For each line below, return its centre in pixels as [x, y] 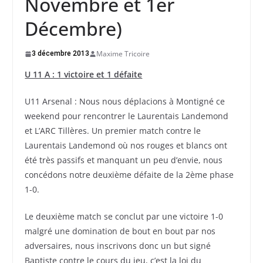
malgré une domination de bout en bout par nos [120, 231]
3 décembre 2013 [61, 54]
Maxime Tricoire [123, 54]
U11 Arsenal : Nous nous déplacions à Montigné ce [125, 102]
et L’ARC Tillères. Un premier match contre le [113, 131]
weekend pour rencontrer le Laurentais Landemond [127, 116]
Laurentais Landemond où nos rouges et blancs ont [126, 146]
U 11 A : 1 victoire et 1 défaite [84, 75]
